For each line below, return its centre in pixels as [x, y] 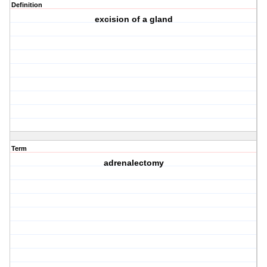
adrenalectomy [133, 163]
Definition [27, 5]
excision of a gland [133, 19]
